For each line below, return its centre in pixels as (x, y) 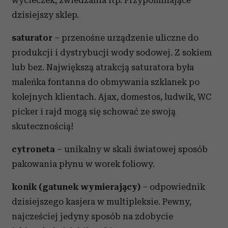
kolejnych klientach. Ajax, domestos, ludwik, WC (111, 97)
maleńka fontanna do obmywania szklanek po (106, 82)
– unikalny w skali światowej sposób (131, 149)
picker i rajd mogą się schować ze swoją (94, 111)
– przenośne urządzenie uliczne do (125, 38)
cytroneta (33, 149)
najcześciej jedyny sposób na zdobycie (92, 216)
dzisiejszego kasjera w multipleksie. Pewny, (102, 202)
